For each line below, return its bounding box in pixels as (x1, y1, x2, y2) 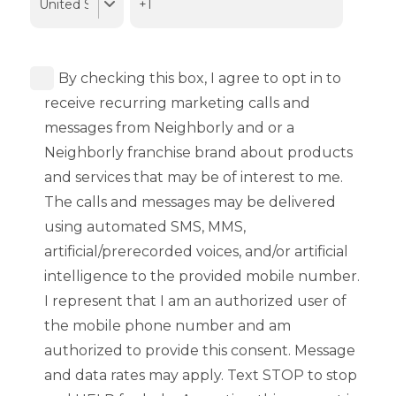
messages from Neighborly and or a (43, 118, 294, 136)
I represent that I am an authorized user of (43, 292, 346, 309)
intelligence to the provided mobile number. (43, 267, 360, 285)
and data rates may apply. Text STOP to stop (43, 366, 357, 384)
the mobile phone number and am (43, 316, 291, 334)
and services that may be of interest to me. (43, 168, 343, 186)
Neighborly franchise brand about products (43, 143, 353, 161)
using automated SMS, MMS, (43, 217, 246, 235)
